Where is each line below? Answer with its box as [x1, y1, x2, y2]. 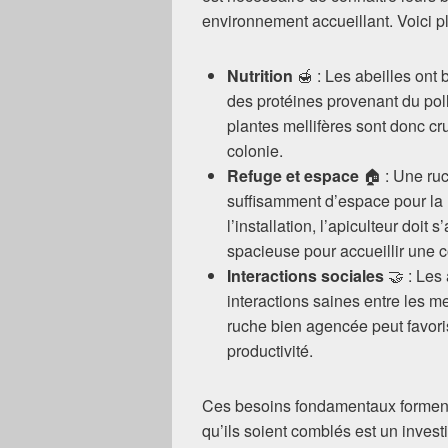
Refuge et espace [227, 163, 359, 187]
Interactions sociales [227, 263, 384, 287]
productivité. [227, 338, 313, 362]
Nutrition [227, 63, 293, 87]
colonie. [227, 138, 283, 162]
